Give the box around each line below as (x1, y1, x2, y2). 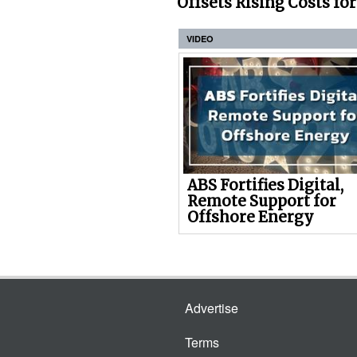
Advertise (185, 299, 238, 318)
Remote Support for (187, 192, 336, 211)
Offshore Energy (187, 208, 314, 227)
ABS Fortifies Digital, (187, 176, 343, 195)
